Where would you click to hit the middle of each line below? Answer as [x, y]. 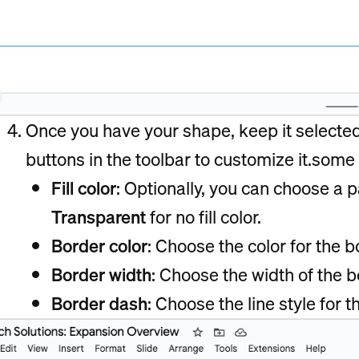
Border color [99, 245]
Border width [101, 274]
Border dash [99, 303]
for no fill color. [204, 216]
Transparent [99, 216]
